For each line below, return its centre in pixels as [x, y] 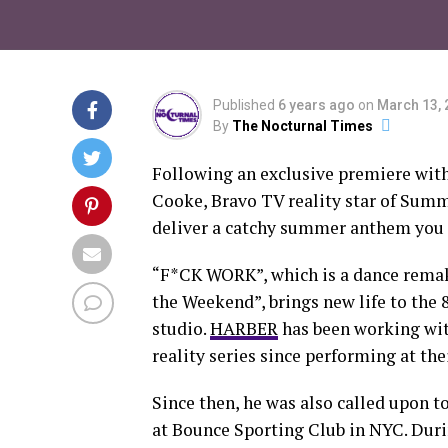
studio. [181, 328]
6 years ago [316, 104]
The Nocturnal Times [302, 125]
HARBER [244, 328]
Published [244, 104]
